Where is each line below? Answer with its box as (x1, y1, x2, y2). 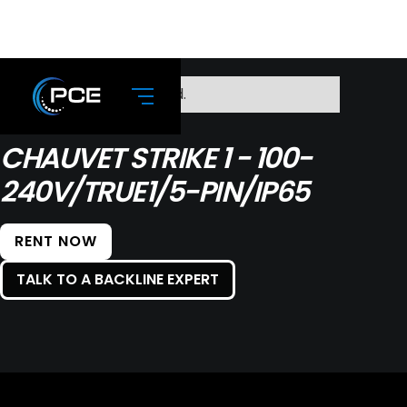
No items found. (76, 84, 186, 104)
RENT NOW (15, 231, 97, 252)
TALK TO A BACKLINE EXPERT (16, 269, 219, 290)
